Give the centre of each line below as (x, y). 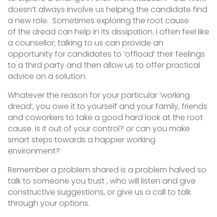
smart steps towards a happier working (81, 140)
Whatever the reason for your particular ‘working (99, 95)
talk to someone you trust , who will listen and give (101, 181)
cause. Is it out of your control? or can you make (99, 129)
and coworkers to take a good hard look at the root (105, 118)
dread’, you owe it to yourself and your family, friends (107, 107)
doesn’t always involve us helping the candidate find (107, 10)
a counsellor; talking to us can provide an (85, 43)
